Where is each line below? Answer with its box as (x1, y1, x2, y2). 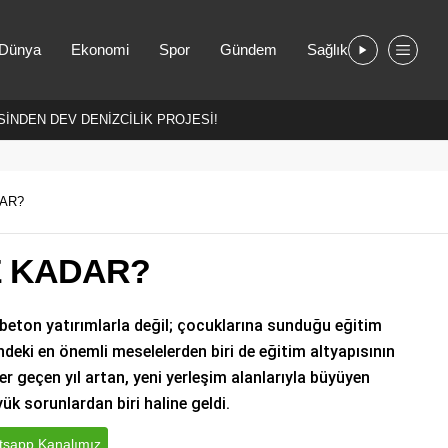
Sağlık (307, 41, 348, 58)
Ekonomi (71, 41, 129, 58)
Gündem (220, 41, 277, 58)
